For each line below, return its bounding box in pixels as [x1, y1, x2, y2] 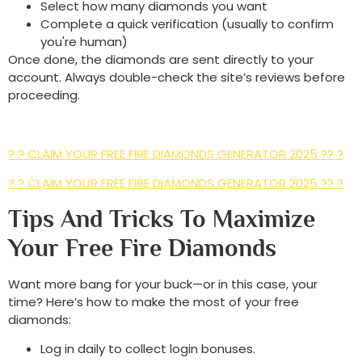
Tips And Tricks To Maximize [8, 204, 315, 233]
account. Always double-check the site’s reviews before [8, 69, 345, 86]
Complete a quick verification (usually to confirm [40, 15, 334, 33]
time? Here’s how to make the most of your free [8, 293, 299, 310]
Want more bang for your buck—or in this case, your [8, 275, 318, 293]
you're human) [40, 33, 128, 51]
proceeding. [8, 86, 80, 104]
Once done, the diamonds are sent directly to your [8, 51, 314, 69]
